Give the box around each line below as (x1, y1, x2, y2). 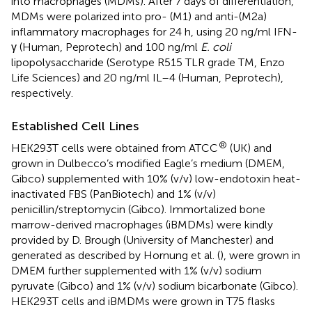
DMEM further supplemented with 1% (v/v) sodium (11, 263, 262, 277)
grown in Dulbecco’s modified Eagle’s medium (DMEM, (11, 156, 285, 170)
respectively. (11, 86, 73, 100)
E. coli (201, 40, 231, 54)
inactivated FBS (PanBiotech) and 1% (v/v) (11, 187, 216, 201)
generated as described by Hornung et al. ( (11, 248, 220, 262)
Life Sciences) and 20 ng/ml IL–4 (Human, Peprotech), (11, 70, 283, 84)
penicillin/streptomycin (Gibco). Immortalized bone (11, 202, 265, 216)
